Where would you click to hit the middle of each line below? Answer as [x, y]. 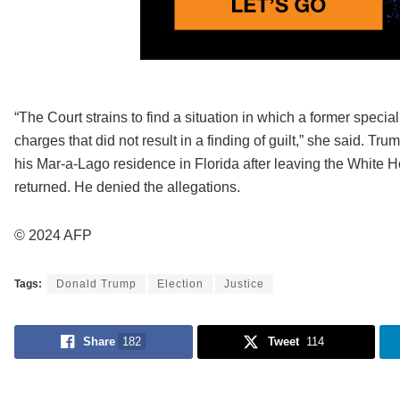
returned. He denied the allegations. [127, 187]
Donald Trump [96, 284]
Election [180, 284]
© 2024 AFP [53, 236]
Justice [244, 284]
